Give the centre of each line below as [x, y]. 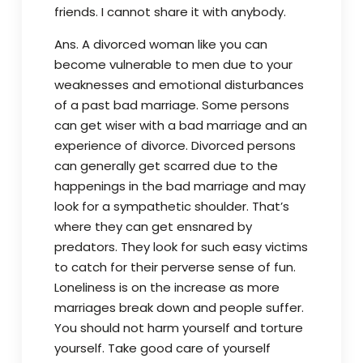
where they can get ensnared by [153, 226]
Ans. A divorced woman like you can [160, 44]
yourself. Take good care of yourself [162, 348]
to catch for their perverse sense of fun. [175, 267]
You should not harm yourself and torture [178, 328]
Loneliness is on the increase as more [167, 287]
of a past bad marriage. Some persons [171, 105]
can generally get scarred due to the [166, 166]
